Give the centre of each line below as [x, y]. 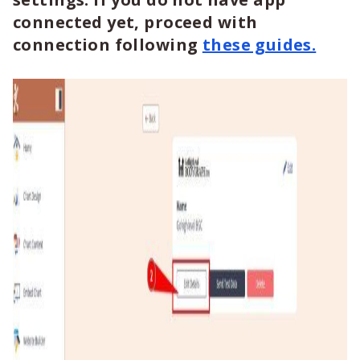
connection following [108, 45]
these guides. [259, 45]
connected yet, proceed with [135, 22]
